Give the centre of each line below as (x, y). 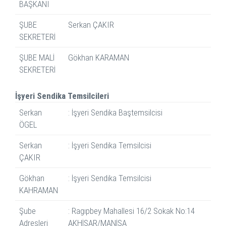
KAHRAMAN (39, 190)
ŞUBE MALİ (37, 58)
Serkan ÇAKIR (91, 25)
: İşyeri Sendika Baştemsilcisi (115, 113)
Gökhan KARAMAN (99, 58)
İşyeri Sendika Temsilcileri (62, 96)
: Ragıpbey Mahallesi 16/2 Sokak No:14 (131, 211)
